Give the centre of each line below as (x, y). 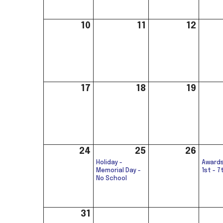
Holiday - (109, 163)
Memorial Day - (118, 170)
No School (111, 178)
